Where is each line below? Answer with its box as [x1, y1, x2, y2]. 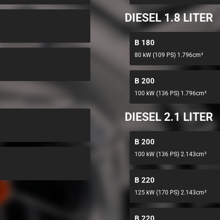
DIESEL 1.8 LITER [125, 11, 213, 25]
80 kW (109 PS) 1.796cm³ [135, 52, 203, 58]
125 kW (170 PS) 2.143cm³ [135, 189, 206, 196]
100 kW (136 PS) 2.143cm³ [135, 151, 206, 158]
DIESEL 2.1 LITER [125, 110, 213, 124]
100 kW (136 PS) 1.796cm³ [135, 90, 206, 97]
